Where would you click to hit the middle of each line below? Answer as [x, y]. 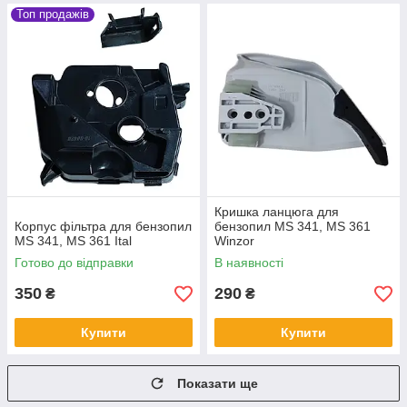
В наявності [249, 263]
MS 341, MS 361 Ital [73, 241]
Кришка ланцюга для [277, 212]
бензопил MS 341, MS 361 [293, 227]
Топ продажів [53, 15]
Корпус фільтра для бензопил [103, 227]
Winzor [234, 241]
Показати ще [218, 384]
